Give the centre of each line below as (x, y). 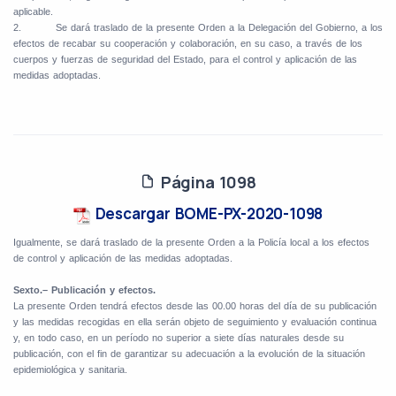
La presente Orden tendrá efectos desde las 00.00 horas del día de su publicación (195, 306)
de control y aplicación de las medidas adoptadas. (123, 259)
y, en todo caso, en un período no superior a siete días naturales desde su (179, 338)
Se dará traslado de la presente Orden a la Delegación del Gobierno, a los (219, 28)
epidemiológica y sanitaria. (70, 370)
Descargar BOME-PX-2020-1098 (207, 214)
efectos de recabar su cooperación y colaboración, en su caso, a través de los (188, 44)
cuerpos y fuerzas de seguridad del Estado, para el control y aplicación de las (185, 60)
